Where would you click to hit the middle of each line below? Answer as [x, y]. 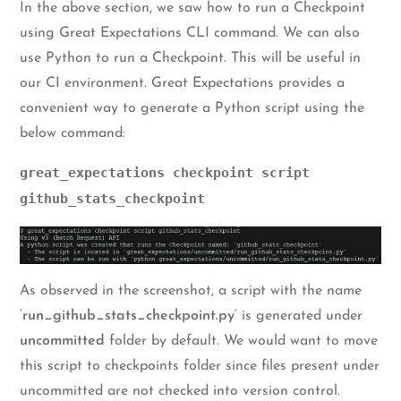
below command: [73, 133]
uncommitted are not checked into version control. [180, 392]
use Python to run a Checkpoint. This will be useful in [191, 58]
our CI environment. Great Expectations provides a [183, 83]
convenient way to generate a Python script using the [192, 108]
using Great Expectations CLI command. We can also [190, 33]
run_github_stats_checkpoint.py [129, 316]
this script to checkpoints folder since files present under [200, 367]
